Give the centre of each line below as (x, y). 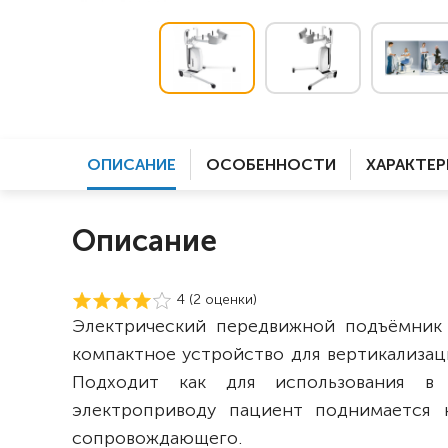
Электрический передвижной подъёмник (257, 326)
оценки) (229, 300)
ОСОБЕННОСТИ (271, 164)
